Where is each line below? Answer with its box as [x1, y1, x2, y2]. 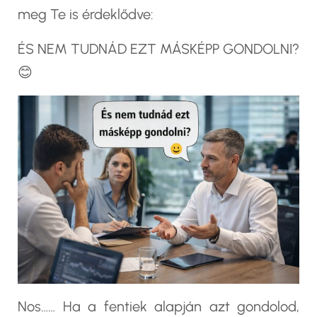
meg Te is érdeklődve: [18, 6, 154, 23]
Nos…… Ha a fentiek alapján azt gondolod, [18, 297, 299, 315]
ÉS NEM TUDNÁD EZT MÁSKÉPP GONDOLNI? [18, 40, 299, 58]
